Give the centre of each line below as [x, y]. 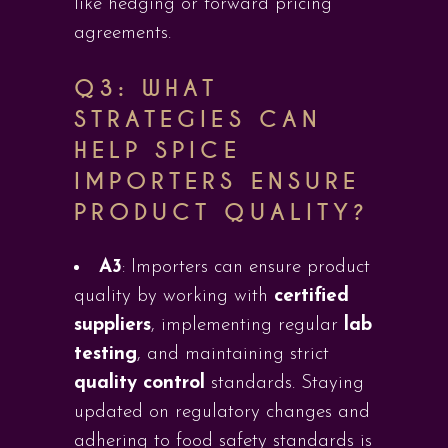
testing [105, 354]
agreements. [122, 33]
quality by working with [174, 296]
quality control [139, 383]
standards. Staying [284, 383]
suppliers [112, 325]
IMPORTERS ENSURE [217, 181]
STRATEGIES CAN [198, 119]
